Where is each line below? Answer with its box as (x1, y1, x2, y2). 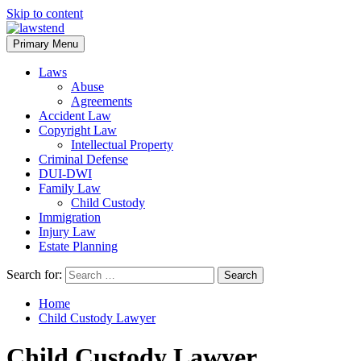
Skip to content (6, 6, 83, 20)
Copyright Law (39, 123, 117, 137)
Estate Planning (39, 239, 118, 253)
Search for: (6, 268, 62, 281)
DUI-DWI (39, 167, 92, 180)
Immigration (39, 210, 101, 224)
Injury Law (39, 225, 96, 239)
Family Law (39, 181, 101, 195)
